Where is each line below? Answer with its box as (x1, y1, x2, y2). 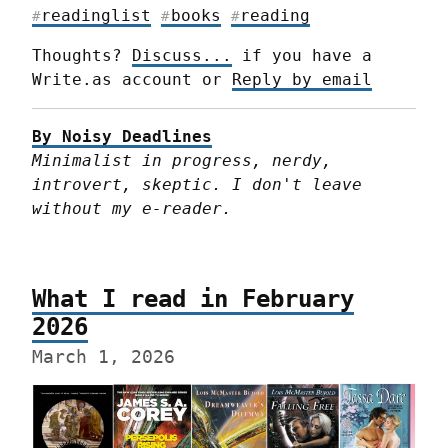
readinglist (41, 5, 152, 25)
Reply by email (232, 69, 372, 89)
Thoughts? (32, 45, 132, 65)
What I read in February (32, 284, 354, 313)
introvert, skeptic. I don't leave (32, 174, 362, 194)
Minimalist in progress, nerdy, (32, 150, 332, 170)
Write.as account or (32, 69, 232, 89)
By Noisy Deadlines (32, 126, 212, 146)
